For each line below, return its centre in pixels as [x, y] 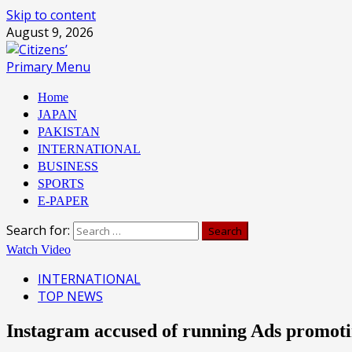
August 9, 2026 [50, 32]
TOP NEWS [70, 296]
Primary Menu [48, 67]
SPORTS [61, 183]
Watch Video [38, 249]
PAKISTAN [69, 132]
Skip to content [51, 15]
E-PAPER [63, 201]
